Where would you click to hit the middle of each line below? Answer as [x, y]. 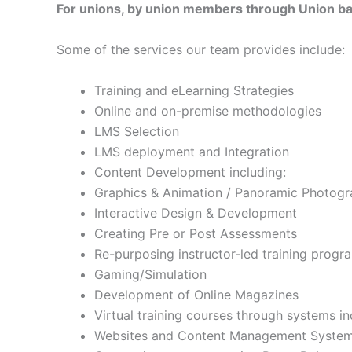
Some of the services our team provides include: [201, 50]
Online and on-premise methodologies [208, 110]
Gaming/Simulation [150, 274]
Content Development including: [190, 172]
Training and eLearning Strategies [194, 90]
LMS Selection [137, 131]
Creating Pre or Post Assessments [196, 233]
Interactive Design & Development [196, 213]
